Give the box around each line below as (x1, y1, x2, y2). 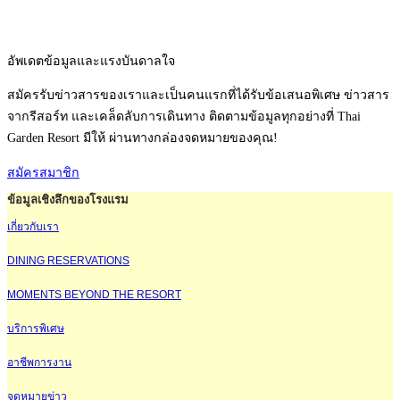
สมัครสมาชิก (7, 164, 79, 179)
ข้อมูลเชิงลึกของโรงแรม (7, 193, 129, 207)
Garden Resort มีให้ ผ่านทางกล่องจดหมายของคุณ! (7, 130, 278, 146)
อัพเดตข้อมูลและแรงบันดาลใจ (7, 54, 175, 69)
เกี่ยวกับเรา (7, 221, 59, 234)
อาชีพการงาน (7, 356, 71, 370)
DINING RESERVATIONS (7, 254, 129, 268)
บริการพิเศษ (7, 322, 64, 336)
